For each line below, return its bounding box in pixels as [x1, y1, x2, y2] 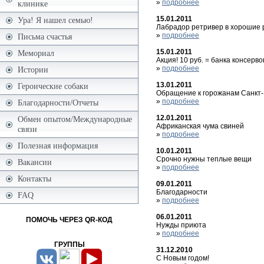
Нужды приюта [156, 220, 206, 229]
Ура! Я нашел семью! [18, 15, 93, 25]
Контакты [18, 174, 51, 183]
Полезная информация [18, 141, 98, 150]
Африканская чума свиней [156, 121, 244, 130]
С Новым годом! [156, 253, 209, 262]
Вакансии [18, 157, 52, 167]
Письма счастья [18, 32, 72, 41]
